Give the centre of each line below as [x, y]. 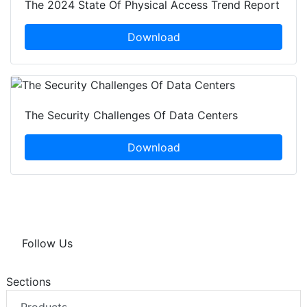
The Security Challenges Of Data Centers [131, 115]
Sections [28, 282]
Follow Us [47, 244]
